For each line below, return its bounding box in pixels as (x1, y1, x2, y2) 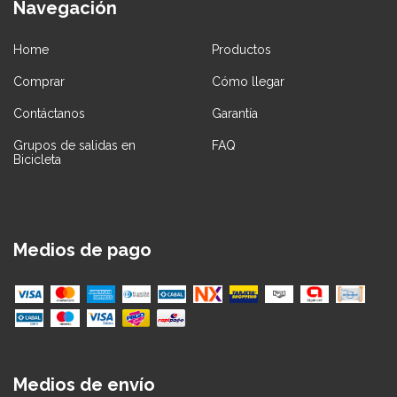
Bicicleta (13, 152, 61, 167)
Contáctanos (13, 105, 85, 121)
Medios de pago (13, 238, 152, 261)
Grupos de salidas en (13, 137, 136, 152)
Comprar (13, 74, 65, 89)
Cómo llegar (212, 74, 284, 89)
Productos (212, 42, 271, 57)
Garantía (212, 105, 258, 121)
